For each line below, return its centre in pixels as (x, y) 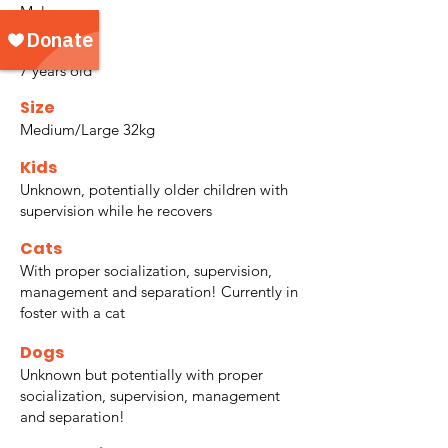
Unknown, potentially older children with (154, 190)
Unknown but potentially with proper (141, 375)
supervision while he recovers (116, 211)
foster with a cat (72, 313)
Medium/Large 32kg (87, 130)
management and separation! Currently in (159, 292)
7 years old (56, 71)
